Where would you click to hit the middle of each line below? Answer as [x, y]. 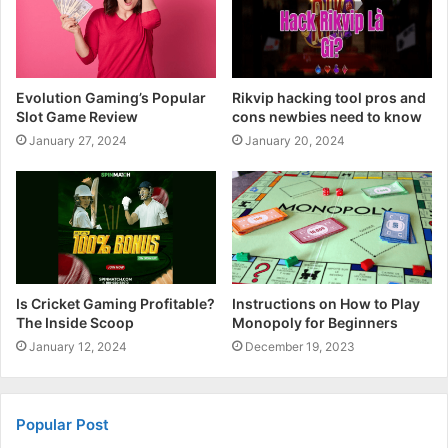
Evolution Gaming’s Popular [111, 97]
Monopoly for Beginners [315, 322]
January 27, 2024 [78, 140]
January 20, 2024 [295, 140]
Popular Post [62, 424]
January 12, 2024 [78, 346]
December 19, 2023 [300, 346]
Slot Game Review [77, 116]
